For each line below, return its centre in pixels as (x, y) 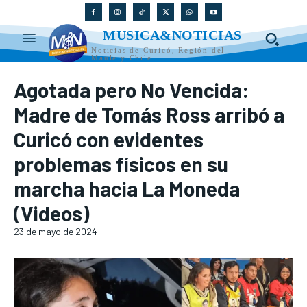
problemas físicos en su (121, 164)
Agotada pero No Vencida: (131, 90)
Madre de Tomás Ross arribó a (149, 115)
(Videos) (51, 213)
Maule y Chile (122, 58)
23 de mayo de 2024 (56, 232)
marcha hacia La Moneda (127, 189)
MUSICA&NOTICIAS (172, 35)
